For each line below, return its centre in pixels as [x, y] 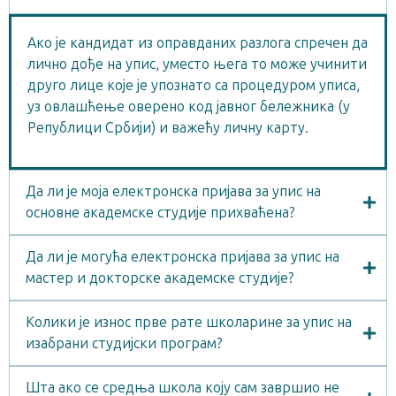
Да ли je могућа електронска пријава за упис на [183, 257]
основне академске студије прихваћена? [160, 213]
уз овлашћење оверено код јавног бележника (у [189, 107]
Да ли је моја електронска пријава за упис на [173, 192]
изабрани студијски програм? [124, 344]
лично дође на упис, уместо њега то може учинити [197, 64]
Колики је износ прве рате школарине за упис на [189, 323]
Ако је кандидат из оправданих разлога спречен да [198, 43]
